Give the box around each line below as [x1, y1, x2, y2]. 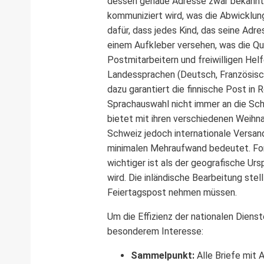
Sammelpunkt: [131, 249, 194, 261]
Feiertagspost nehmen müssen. [107, 186, 237, 198]
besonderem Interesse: [107, 225, 203, 237]
